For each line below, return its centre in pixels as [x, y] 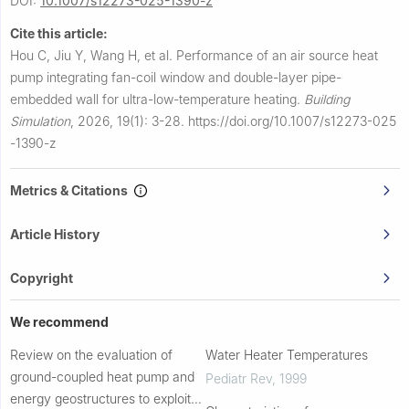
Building [327, 100]
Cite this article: [59, 34]
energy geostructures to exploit [100, 399]
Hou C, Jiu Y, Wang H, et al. [93, 56]
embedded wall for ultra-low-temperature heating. [157, 100]
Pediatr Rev [238, 379]
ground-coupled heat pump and [102, 377]
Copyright [42, 278]
